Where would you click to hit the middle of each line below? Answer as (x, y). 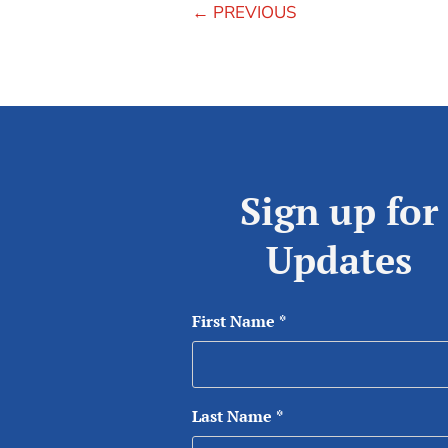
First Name (233, 320)
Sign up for (339, 210)
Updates (339, 259)
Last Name (232, 415)
